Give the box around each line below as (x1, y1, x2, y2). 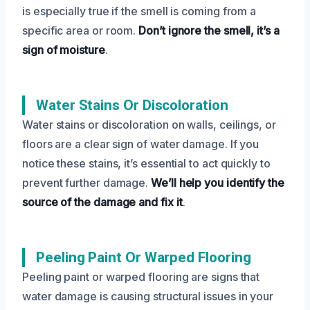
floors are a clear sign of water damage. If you (22, 136, 259, 151)
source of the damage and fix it (22, 194, 183, 209)
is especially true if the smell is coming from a (22, 3, 257, 18)
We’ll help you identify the (151, 175, 284, 190)
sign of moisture (22, 42, 105, 57)
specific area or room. (22, 23, 139, 37)
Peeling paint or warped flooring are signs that (22, 269, 260, 284)
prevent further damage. (22, 175, 152, 190)
